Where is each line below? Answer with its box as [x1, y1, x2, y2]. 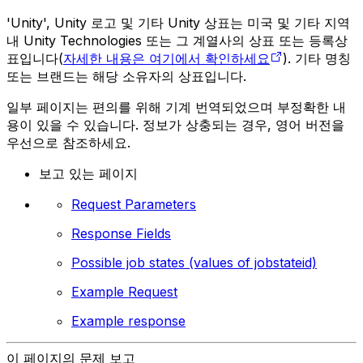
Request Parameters [71, 196, 196, 213]
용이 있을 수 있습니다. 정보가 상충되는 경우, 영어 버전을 [6, 117, 344, 134]
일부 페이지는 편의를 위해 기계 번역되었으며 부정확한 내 [6, 99, 346, 116]
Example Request [71, 284, 177, 301]
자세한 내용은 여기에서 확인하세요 [63, 50, 270, 67]
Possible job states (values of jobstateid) [71, 254, 317, 271]
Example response [71, 313, 186, 330]
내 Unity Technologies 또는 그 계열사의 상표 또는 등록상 [6, 32, 348, 49]
